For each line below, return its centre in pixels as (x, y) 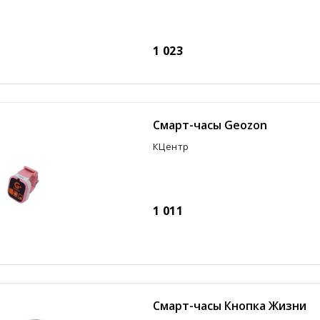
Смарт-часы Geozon (210, 125)
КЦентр (171, 147)
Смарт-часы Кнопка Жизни (229, 305)
